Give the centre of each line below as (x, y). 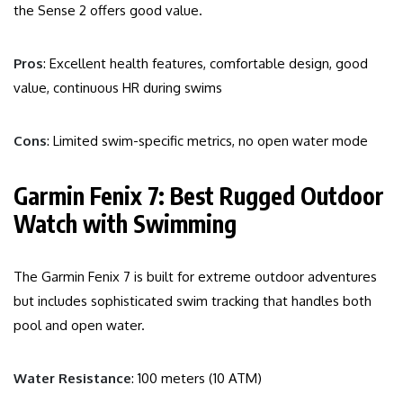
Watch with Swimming (125, 224)
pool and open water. (79, 326)
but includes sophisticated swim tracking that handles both (193, 301)
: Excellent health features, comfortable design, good (206, 64)
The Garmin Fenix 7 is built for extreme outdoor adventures (195, 277)
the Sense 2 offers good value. (108, 11)
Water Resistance (72, 379)
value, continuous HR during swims (118, 88)
